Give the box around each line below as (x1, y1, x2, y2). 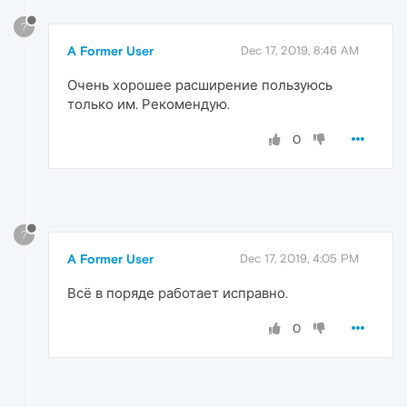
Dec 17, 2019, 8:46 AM (241, 44, 359, 58)
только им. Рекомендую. (67, 96, 230, 113)
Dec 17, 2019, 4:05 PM (240, 251, 359, 265)
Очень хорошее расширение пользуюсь (67, 77, 333, 94)
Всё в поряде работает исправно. (67, 284, 288, 301)
